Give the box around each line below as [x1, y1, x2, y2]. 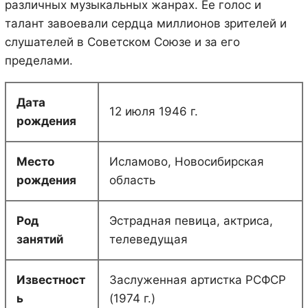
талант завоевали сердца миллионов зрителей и [4, 16, 287, 30]
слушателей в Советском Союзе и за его [4, 34, 240, 49]
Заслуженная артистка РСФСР [109, 272, 286, 287]
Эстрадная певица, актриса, [109, 213, 273, 228]
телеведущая [109, 232, 188, 246]
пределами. [4, 53, 73, 67]
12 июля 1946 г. [109, 104, 198, 118]
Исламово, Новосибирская [109, 154, 264, 168]
